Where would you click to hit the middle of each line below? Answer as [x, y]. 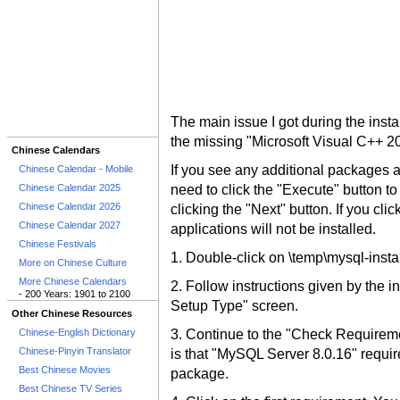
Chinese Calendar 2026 [70, 206]
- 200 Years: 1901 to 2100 [75, 294]
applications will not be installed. [273, 229]
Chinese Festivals [58, 244]
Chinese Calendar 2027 [70, 225]
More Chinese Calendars [73, 281]
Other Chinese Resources [72, 313]
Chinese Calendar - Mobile [76, 169]
